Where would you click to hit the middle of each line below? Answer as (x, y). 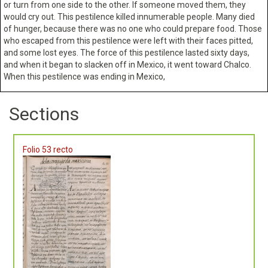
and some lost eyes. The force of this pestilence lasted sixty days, (127, 52)
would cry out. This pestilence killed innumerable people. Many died (129, 16)
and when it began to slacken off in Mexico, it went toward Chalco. (127, 64)
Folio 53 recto (48, 149)
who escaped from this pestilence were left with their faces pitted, (128, 40)
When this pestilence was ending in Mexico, (84, 76)
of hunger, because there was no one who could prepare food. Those (133, 28)
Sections (44, 114)
